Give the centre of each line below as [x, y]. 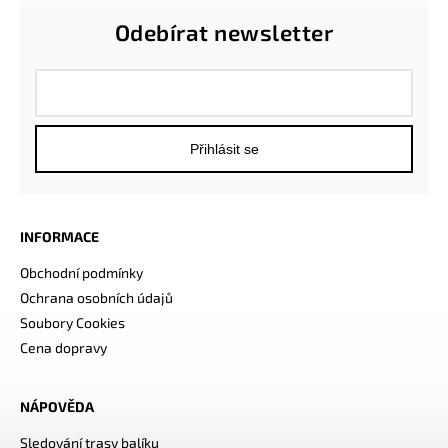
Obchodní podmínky [81, 272]
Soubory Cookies [72, 322]
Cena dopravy [63, 347]
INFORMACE [59, 237]
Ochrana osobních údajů [96, 297]
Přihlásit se [224, 149]
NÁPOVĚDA [57, 407]
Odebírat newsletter [224, 32]
